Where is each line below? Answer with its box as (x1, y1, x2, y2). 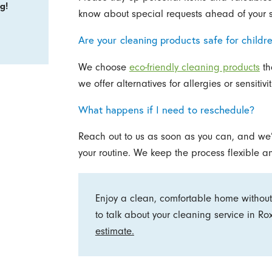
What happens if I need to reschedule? (78, 103, 255, 116)
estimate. (95, 225, 134, 237)
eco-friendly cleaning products (129, 61, 260, 73)
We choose (78, 61, 129, 73)
